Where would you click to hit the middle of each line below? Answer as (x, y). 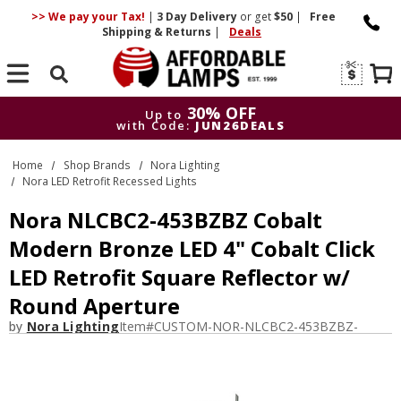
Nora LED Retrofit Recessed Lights (110, 181)
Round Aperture (94, 306)
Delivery (213, 17)
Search (60, 98)
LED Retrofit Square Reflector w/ (179, 277)
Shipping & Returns (158, 32)
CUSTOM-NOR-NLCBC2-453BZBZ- (256, 326)
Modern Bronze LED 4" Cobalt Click (192, 249)
